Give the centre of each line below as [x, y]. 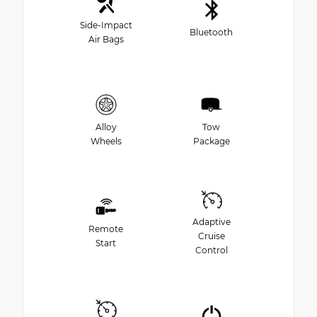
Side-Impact [106, 25]
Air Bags [106, 40]
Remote [106, 229]
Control [211, 250]
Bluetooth [211, 33]
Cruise [211, 236]
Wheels [106, 142]
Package [211, 142]
